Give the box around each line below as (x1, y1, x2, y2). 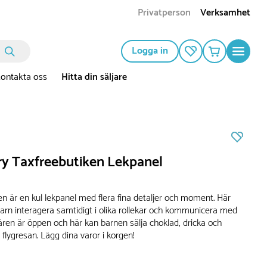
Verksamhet (200, 5, 250, 21)
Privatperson (138, 5, 191, 21)
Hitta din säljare (61, 69, 127, 86)
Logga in (132, 43, 168, 60)
